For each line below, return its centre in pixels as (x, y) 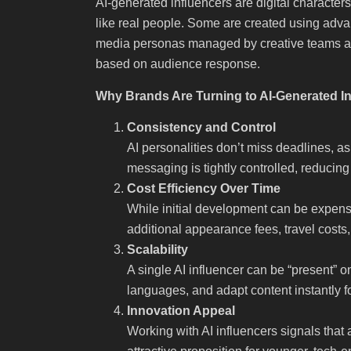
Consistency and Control (201, 127)
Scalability (157, 249)
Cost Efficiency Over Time (204, 188)
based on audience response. (178, 64)
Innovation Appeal (181, 310)
